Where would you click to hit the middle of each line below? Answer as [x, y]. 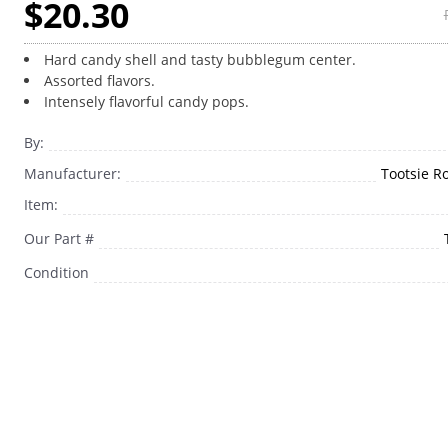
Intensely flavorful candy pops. [146, 101]
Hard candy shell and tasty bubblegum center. [199, 59]
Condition [56, 272]
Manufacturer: [72, 173]
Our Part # [58, 238]
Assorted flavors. [99, 80]
